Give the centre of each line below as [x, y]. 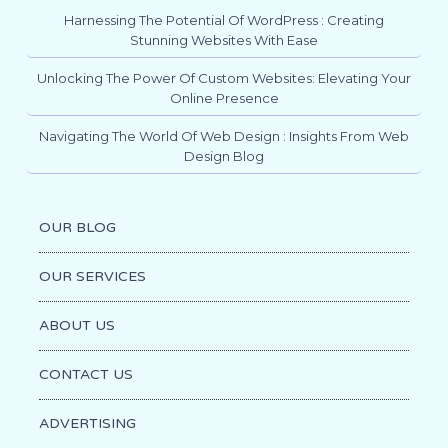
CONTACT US [85, 375]
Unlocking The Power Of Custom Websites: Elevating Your [224, 78]
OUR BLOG [77, 228]
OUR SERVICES [92, 277]
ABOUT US [76, 326]
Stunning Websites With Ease [224, 40]
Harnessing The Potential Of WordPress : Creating [224, 20]
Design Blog [224, 156]
